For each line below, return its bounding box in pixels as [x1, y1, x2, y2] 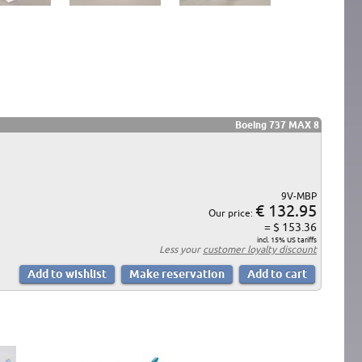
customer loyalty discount [203, 243, 317, 255]
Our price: [208, 207, 255, 218]
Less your [159, 243, 203, 255]
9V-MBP [281, 190, 317, 201]
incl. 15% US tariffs [257, 235, 317, 244]
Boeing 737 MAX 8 [235, 119, 319, 130]
